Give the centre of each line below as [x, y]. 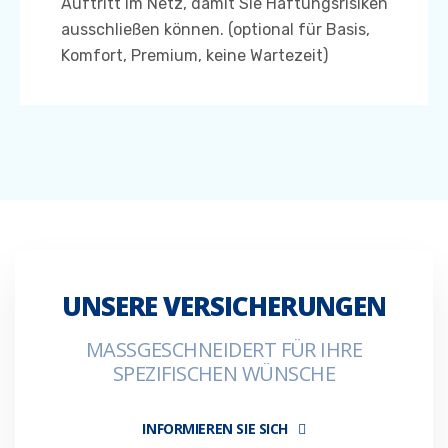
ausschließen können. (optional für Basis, [215, 30]
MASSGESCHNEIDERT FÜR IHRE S [224, 350]
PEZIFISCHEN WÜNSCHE [224, 374]
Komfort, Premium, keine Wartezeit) [194, 56]
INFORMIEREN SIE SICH [215, 429]
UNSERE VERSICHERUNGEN [224, 306]
